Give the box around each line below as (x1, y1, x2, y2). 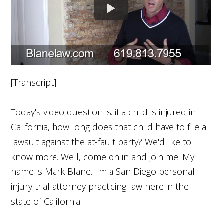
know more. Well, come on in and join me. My (11, 150, 195, 163)
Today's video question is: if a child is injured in (11, 106, 196, 118)
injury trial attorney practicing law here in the (11, 180, 189, 192)
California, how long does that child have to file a (11, 120, 207, 133)
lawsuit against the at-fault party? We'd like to (11, 135, 192, 148)
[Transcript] (11, 76, 56, 88)
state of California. (11, 195, 82, 207)
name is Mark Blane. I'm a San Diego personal (11, 165, 195, 177)
